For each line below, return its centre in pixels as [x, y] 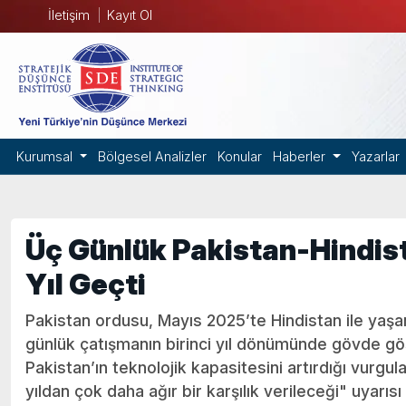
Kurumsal [46, 156]
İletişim [68, 15]
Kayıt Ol [129, 15]
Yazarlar [375, 156]
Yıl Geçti [86, 284]
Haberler [301, 156]
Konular [240, 156]
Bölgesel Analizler [153, 156]
